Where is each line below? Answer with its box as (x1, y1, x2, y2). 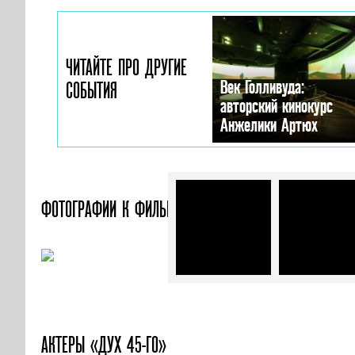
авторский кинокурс (220, 96, 333, 116)
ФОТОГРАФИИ (41, 197, 122, 222)
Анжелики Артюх (220, 115, 318, 135)
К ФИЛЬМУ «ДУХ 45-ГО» (122, 197, 265, 222)
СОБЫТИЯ (66, 78, 117, 103)
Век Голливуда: (220, 77, 304, 97)
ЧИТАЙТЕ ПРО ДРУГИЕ (66, 55, 187, 80)
